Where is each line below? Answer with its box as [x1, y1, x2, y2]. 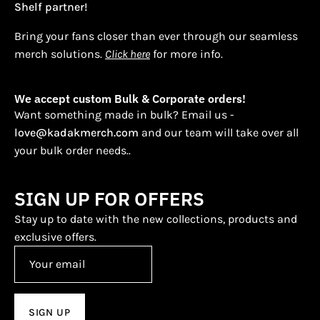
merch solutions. [14, 46, 105, 61]
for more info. [150, 46, 223, 61]
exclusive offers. [14, 229, 96, 244]
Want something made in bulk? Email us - [14, 107, 234, 121]
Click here [105, 46, 150, 61]
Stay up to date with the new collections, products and [14, 211, 297, 226]
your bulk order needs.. [14, 143, 131, 157]
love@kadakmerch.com [14, 125, 139, 139]
